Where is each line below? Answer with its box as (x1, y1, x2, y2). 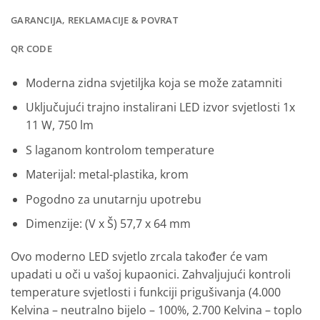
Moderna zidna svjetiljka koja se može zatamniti (25, 74, 282, 91)
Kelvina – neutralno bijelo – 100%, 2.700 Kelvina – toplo (11, 302, 302, 319)
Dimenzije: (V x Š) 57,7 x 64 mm (25, 216, 191, 232)
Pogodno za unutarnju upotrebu (25, 191, 201, 207)
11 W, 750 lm (25, 117, 94, 134)
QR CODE (11, 41, 52, 55)
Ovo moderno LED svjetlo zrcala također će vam (11, 249, 268, 265)
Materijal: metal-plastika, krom (25, 166, 189, 183)
